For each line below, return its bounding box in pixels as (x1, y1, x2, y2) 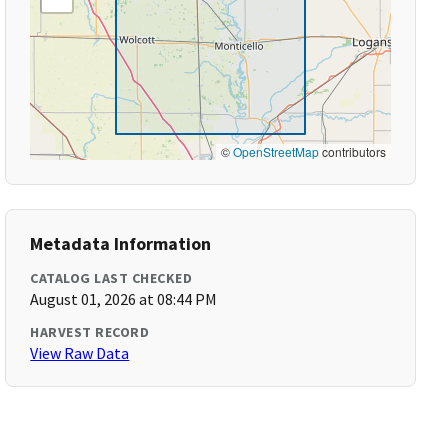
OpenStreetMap (232, 143, 319, 160)
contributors (318, 143, 386, 160)
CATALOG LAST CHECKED (30, 269, 193, 287)
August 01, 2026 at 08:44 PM (30, 289, 218, 309)
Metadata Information (30, 232, 212, 255)
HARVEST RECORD (30, 323, 150, 341)
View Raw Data (30, 343, 130, 363)
